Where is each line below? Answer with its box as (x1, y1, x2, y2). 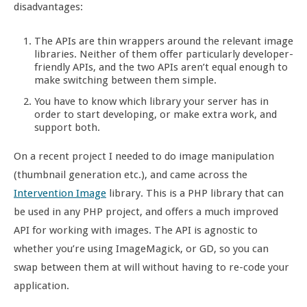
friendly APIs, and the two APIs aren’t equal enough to (34, 61, 288, 73)
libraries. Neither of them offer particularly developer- (34, 48, 293, 60)
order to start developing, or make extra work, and (34, 108, 277, 121)
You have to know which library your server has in (34, 95, 269, 108)
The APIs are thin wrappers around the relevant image (34, 35, 293, 47)
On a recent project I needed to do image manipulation (14, 150, 274, 162)
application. (14, 280, 69, 292)
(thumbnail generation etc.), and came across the (14, 169, 247, 181)
